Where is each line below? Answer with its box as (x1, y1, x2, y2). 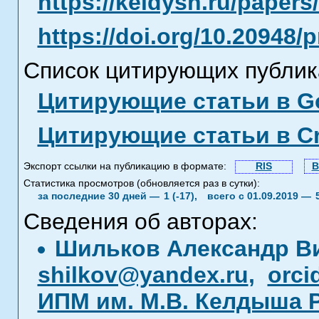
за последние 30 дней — (37, 191, 162, 202)
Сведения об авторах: (23, 209, 258, 234)
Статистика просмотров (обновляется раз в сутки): (23, 178, 260, 189)
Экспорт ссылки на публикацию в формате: (23, 161, 232, 172)
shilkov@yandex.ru (37, 262, 249, 288)
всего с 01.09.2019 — (206, 191, 314, 202)
